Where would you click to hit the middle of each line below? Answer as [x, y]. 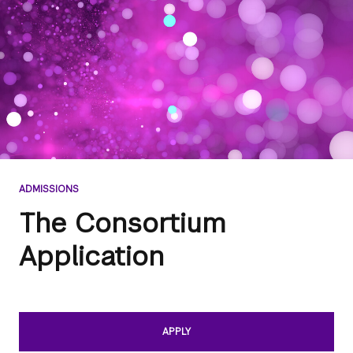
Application [91, 256]
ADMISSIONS [49, 189]
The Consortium [123, 223]
